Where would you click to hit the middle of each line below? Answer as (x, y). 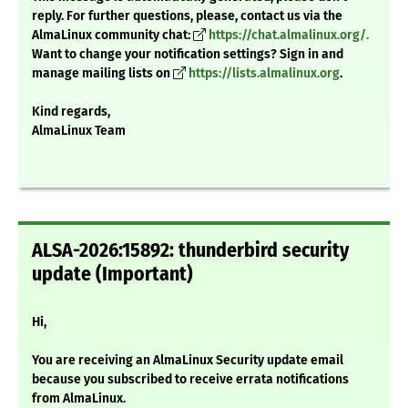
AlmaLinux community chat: (112, 36)
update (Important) (112, 275)
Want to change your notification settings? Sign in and (188, 55)
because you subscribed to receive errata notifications (190, 380)
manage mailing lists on (102, 74)
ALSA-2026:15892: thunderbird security (190, 251)
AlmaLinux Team (79, 131)
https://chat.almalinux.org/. (289, 36)
